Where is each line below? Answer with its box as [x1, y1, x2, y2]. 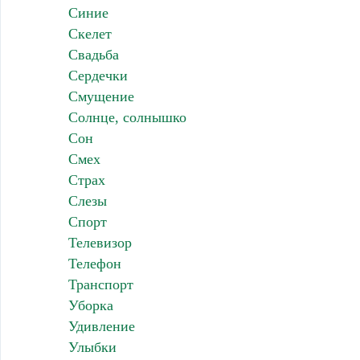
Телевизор [67, 235, 132, 252]
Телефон [67, 256, 121, 272]
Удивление [67, 318, 135, 335]
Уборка [67, 297, 113, 314]
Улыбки [67, 339, 117, 356]
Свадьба [67, 47, 119, 63]
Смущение [67, 88, 134, 105]
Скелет [67, 26, 112, 43]
